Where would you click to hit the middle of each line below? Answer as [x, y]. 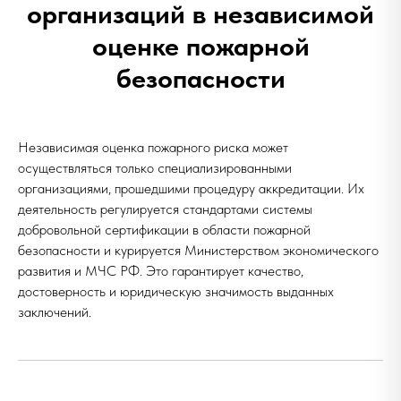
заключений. [55, 312]
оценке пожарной [200, 46]
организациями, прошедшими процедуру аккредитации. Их [191, 188]
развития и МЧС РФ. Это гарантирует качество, [161, 271]
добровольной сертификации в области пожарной [164, 230]
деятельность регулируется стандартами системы [165, 209]
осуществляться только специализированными [155, 168]
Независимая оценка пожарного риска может [153, 147]
